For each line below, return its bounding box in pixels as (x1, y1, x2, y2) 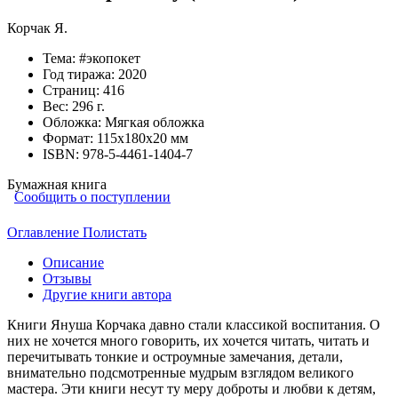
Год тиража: (43, 66, 118, 82)
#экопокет (79, 50, 140, 66)
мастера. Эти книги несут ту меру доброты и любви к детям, (7, 380, 376, 396)
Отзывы (43, 270, 92, 286)
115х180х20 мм (97, 130, 188, 146)
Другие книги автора (43, 286, 171, 302)
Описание (43, 254, 104, 270)
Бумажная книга (7, 176, 107, 192)
